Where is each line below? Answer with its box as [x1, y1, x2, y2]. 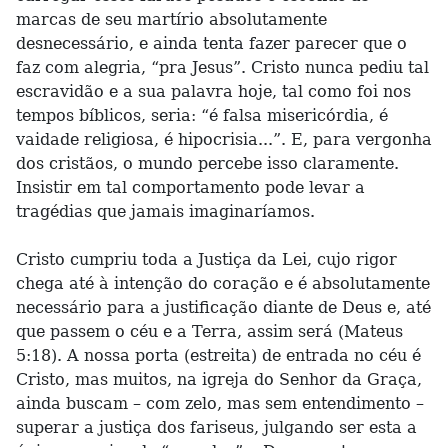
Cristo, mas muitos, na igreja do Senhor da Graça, [16, 370, 422, 389]
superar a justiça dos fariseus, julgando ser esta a [16, 418, 417, 437]
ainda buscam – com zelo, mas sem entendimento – [16, 394, 424, 413]
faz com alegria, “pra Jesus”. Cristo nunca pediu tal [16, 58, 429, 77]
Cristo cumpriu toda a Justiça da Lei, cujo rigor [16, 250, 397, 269]
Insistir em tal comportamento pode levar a [16, 178, 365, 197]
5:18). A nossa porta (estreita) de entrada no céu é [16, 346, 421, 365]
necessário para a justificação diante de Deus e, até [16, 298, 431, 317]
